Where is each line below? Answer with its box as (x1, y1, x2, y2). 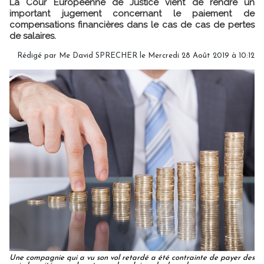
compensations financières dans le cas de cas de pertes (9, 19, 255, 30)
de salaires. (9, 30, 56, 41)
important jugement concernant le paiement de (9, 8, 255, 19)
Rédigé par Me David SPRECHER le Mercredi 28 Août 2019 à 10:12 (17, 51, 255, 60)
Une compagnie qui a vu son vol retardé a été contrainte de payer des (9, 253, 255, 262)
